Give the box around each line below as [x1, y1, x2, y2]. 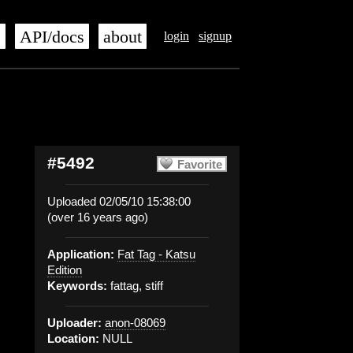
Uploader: [47, 316, 102, 329]
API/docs [20, 28, 84, 46]
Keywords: [47, 279, 107, 292]
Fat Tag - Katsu [117, 247, 195, 261]
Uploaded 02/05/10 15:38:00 [47, 195, 191, 208]
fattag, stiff [107, 279, 163, 292]
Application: [47, 247, 114, 261]
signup [199, 29, 232, 43]
